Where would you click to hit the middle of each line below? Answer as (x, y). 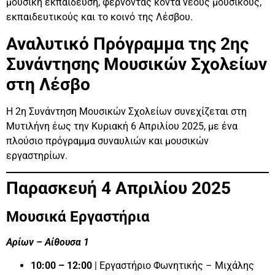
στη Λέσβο (48, 84)
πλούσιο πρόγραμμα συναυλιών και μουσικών (107, 141)
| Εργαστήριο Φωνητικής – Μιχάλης (173, 266)
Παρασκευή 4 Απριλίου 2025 (118, 188)
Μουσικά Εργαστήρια (78, 217)
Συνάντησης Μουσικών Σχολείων (137, 64)
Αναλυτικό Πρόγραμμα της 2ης (127, 44)
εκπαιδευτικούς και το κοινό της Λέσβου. (99, 17)
